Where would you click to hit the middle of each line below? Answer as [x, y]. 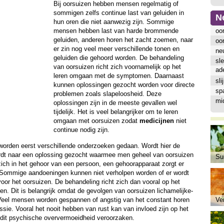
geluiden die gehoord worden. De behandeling [118, 58]
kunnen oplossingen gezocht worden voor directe [124, 85]
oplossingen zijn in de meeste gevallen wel [115, 103]
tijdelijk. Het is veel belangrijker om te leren [115, 112]
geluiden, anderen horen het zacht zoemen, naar [123, 40]
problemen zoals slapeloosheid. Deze [107, 94]
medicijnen [156, 121]
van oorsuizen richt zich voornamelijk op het [117, 67]
